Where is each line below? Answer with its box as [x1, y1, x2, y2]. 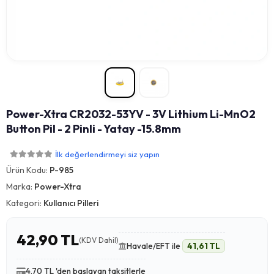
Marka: [6, 181, 34, 192]
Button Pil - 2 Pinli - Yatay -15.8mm [6, 122, 181, 136]
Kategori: [6, 198, 43, 209]
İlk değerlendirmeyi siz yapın [55, 149, 160, 159]
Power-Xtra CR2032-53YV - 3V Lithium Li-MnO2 [6, 107, 256, 121]
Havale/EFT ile [127, 241, 182, 251]
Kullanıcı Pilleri [43, 198, 98, 209]
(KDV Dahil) [79, 235, 119, 245]
